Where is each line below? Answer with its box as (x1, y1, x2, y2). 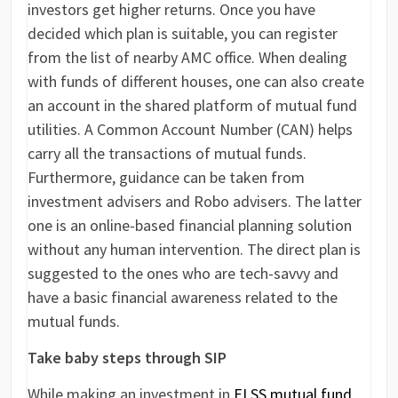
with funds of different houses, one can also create (28, 71, 365, 92)
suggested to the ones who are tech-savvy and (28, 263, 339, 284)
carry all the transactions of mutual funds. (28, 143, 307, 164)
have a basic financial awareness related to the (28, 287, 338, 308)
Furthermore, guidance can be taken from (28, 167, 306, 188)
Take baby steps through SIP (28, 347, 227, 369)
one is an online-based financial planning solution (28, 215, 353, 236)
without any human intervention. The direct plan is (28, 239, 362, 260)
